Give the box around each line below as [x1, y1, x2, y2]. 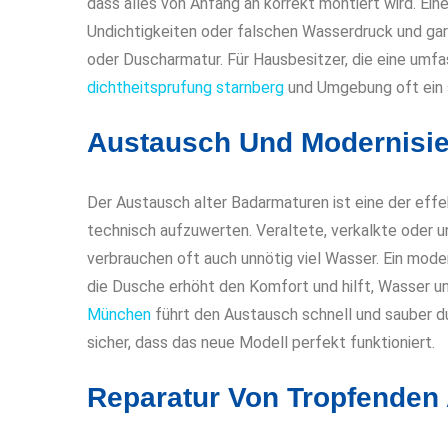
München [87, 304, 151, 324]
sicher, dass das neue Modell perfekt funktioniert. [87, 332, 435, 352]
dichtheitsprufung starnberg [87, 77, 284, 97]
